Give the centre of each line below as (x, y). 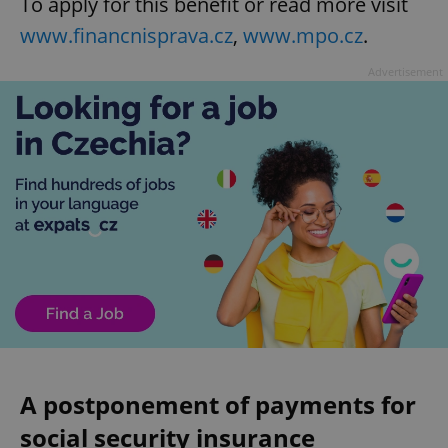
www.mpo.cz (303, 35)
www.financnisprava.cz (126, 35)
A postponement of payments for (218, 404)
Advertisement (405, 71)
